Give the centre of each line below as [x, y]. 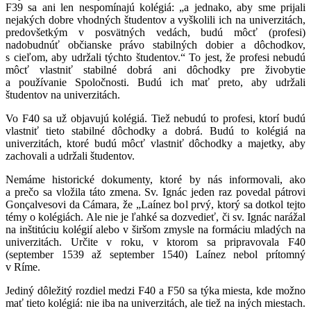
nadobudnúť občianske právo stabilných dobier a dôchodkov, [155, 44]
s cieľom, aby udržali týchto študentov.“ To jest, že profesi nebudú [155, 57]
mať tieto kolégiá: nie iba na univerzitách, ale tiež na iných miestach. [155, 303]
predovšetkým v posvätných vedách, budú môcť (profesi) [155, 32]
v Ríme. [23, 267]
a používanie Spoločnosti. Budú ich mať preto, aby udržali [155, 82]
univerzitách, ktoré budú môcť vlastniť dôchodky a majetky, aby [155, 143]
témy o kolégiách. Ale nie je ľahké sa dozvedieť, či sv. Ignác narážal [155, 217]
